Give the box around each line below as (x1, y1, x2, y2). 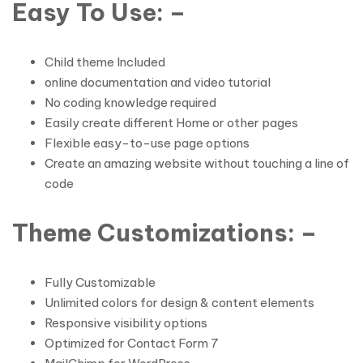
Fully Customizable (45, 275, 156, 290)
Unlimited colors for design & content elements (45, 295, 314, 310)
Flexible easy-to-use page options (45, 135, 250, 151)
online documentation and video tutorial (45, 75, 271, 90)
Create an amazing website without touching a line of (45, 156, 349, 171)
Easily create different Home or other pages (45, 115, 298, 130)
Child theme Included (45, 54, 165, 70)
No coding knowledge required (45, 95, 216, 110)
